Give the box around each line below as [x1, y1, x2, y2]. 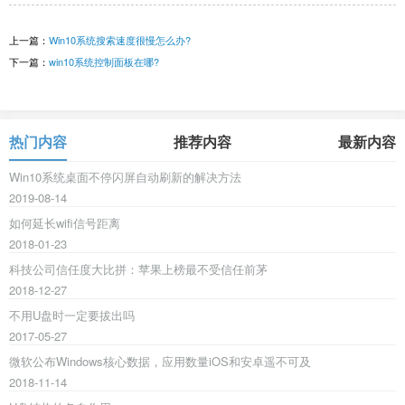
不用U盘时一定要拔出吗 [9, 306, 135, 325]
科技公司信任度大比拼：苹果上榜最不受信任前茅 [9, 260, 268, 278]
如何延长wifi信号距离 [9, 214, 120, 232]
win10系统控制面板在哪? [49, 54, 159, 70]
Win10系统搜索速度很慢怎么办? [49, 33, 191, 48]
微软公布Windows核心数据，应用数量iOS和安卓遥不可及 [9, 353, 311, 371]
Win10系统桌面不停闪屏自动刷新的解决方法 [9, 168, 241, 186]
